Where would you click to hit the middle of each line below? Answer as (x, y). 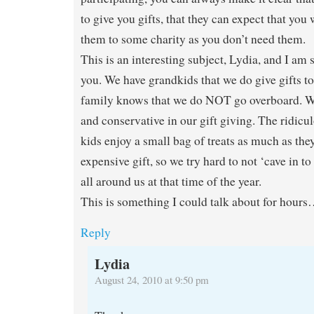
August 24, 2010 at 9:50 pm (152, 280)
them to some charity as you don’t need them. (193, 39)
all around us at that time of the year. (171, 182)
